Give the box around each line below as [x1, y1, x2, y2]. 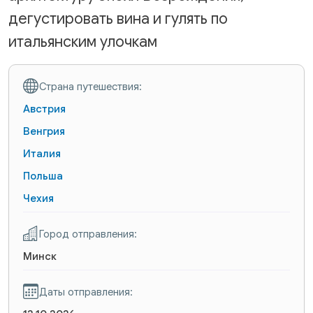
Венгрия [23, 124, 65, 138]
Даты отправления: [39, 285, 133, 299]
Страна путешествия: [39, 80, 142, 94]
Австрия [23, 102, 66, 116]
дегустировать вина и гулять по [8, 9, 228, 29]
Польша [23, 169, 63, 183]
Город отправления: [39, 227, 137, 241]
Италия [23, 147, 61, 161]
